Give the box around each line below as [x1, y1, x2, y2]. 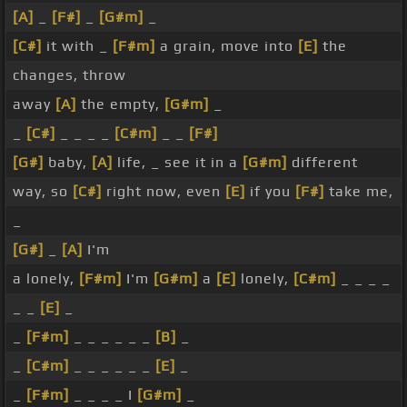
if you [245, 183, 295, 201]
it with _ [42, 37, 113, 55]
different [287, 154, 358, 172]
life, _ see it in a [113, 154, 243, 172]
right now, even [102, 183, 225, 201]
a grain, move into [155, 37, 298, 55]
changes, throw [13, 66, 126, 84]
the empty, [76, 95, 164, 114]
